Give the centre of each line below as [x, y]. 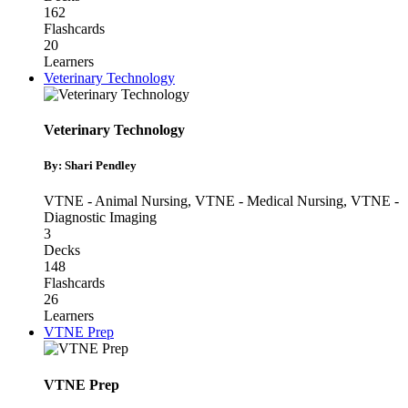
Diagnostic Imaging [100, 218]
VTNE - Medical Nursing [269, 201]
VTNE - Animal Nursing [116, 201]
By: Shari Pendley [90, 166]
